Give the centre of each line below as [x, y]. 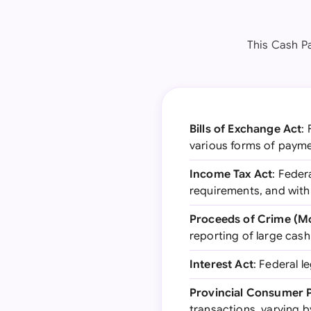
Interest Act [221, 264]
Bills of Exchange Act [246, 129]
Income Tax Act [231, 174]
